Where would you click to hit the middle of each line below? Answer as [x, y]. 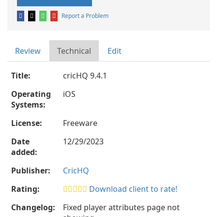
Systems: [28, 105]
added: [24, 152]
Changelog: [33, 207]
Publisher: [31, 170]
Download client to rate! [133, 189]
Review [28, 51]
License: [27, 123]
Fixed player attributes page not [121, 207]
